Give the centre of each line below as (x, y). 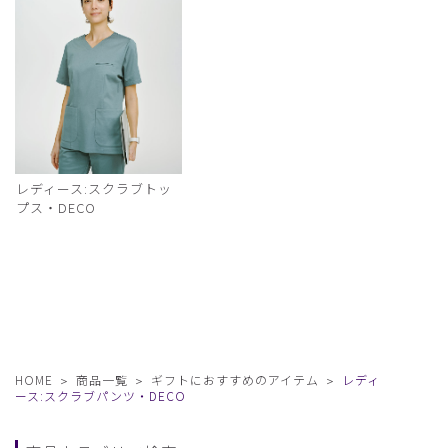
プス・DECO (56, 208)
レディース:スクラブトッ (94, 189)
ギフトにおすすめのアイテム (234, 380)
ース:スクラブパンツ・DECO (100, 396)
